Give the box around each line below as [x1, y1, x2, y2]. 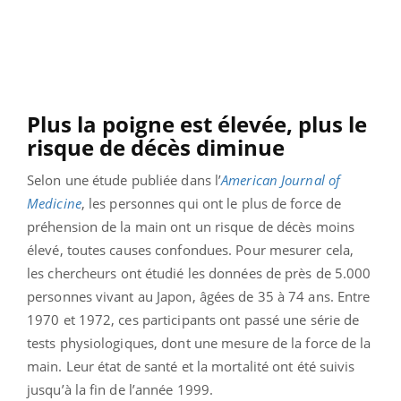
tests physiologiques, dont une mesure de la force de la [27, 333, 371, 352]
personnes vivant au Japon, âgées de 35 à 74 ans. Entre [27, 286, 371, 305]
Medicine [27, 193, 81, 212]
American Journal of [221, 170, 341, 189]
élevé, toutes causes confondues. [27, 240, 236, 259]
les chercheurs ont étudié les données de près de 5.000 [27, 263, 371, 282]
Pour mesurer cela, [235, 240, 354, 259]
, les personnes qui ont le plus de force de [81, 193, 342, 212]
